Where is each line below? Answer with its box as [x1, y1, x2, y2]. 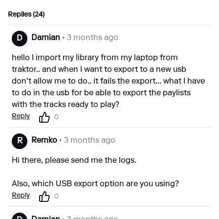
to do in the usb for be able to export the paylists [12, 89, 191, 97]
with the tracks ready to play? [12, 101, 119, 109]
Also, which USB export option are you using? [12, 180, 179, 188]
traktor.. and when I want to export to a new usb [12, 66, 186, 74]
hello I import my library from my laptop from [12, 54, 178, 62]
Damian [31, 34, 60, 42]
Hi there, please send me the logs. [12, 157, 136, 165]
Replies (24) [8, 12, 44, 19]
